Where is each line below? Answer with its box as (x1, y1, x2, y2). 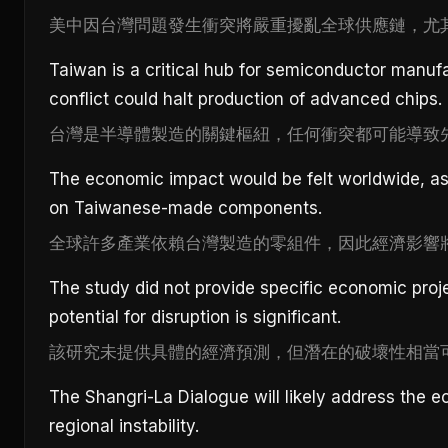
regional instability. (49, 416, 199, 436)
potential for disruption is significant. (49, 307, 341, 327)
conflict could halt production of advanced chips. (49, 89, 442, 109)
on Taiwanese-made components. (49, 198, 322, 218)
